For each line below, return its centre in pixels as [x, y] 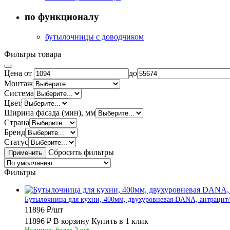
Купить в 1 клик [120, 221]
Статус [16, 142]
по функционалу [62, 17]
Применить [25, 152]
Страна [17, 122]
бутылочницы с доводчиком [94, 36]
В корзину [71, 221]
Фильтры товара [33, 54]
